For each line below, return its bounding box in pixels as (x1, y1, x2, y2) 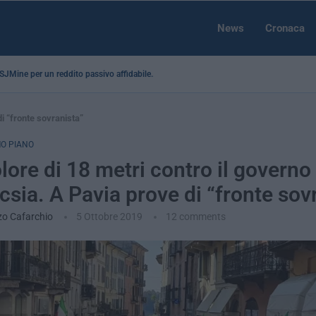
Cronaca (265, 22, 305, 35)
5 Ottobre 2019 (75, 211, 142, 222)
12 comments (165, 211, 226, 222)
